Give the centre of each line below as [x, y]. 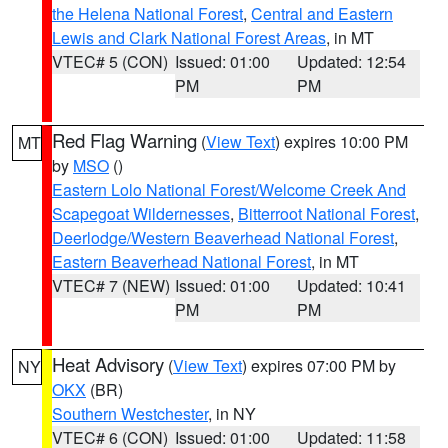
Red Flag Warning [124, 140]
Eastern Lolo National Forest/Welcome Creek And [229, 189]
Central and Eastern [322, 13]
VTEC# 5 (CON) [110, 61]
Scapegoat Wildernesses [141, 213]
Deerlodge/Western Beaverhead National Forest [223, 237]
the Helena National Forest [147, 13]
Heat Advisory [108, 364]
